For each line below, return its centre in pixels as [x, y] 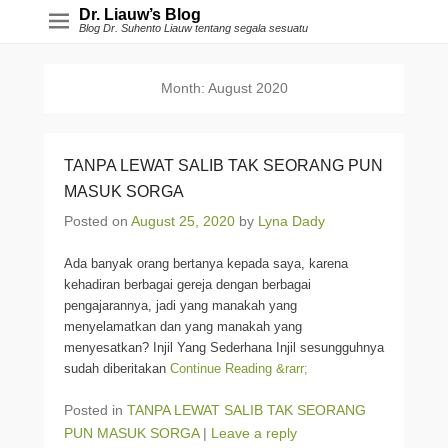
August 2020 [247, 88]
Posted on [97, 221]
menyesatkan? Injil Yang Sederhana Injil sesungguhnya [224, 347]
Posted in [95, 410]
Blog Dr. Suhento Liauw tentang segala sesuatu [193, 28]
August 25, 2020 [183, 221]
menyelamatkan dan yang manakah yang [183, 326]
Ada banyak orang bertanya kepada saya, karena [206, 263]
